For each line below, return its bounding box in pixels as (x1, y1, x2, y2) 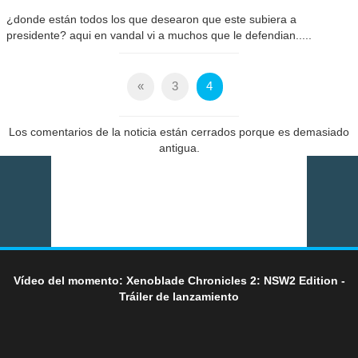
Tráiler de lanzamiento (119, 290, 239, 304)
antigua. (158, 141, 200, 155)
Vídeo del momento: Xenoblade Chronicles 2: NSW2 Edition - (13, 274, 345, 288)
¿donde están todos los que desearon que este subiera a (6, 12, 297, 26)
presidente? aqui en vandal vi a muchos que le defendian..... (6, 28, 312, 42)
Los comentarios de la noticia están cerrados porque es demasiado (9, 125, 349, 139)
